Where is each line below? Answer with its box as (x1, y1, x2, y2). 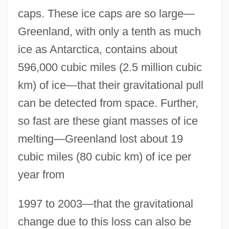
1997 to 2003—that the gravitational (17, 197, 193, 211)
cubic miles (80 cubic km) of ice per (17, 150, 191, 164)
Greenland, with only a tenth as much (17, 25, 201, 38)
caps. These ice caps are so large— (17, 7, 195, 20)
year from (17, 168, 64, 181)
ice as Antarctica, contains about (17, 43, 177, 56)
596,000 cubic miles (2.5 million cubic (17, 61, 202, 74)
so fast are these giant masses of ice (17, 114, 198, 128)
